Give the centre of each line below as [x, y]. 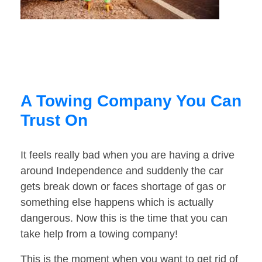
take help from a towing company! [99, 234]
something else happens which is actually [117, 203]
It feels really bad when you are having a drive [127, 155]
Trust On [54, 120]
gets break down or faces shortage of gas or [123, 187]
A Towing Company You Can [131, 101]
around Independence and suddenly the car [122, 171]
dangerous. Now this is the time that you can [124, 218]
